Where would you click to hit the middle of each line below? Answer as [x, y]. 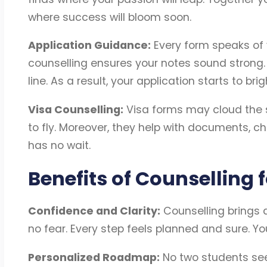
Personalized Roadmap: [94, 257]
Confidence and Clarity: [94, 211]
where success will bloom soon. [109, 17]
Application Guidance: [89, 46]
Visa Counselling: [75, 109]
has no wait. [59, 145]
